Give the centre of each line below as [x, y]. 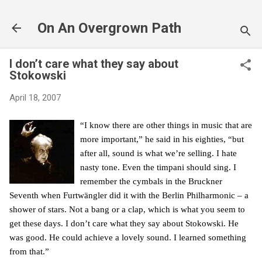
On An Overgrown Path [109, 28]
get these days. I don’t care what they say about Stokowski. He [124, 223]
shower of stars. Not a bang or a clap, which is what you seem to [127, 209]
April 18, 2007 [35, 98]
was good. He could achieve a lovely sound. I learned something [128, 237]
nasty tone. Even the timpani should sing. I [158, 167]
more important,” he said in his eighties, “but [162, 139]
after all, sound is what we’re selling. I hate [158, 153]
